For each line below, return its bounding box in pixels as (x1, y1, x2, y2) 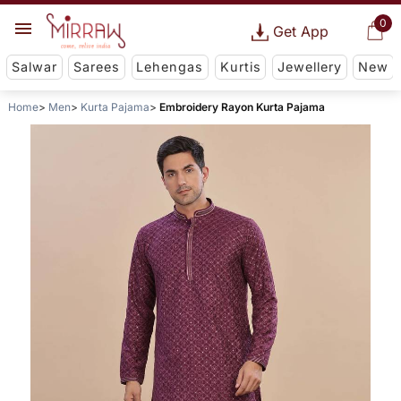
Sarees (73, 59, 121, 75)
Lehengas (136, 59, 204, 75)
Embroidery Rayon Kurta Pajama (158, 100, 325, 115)
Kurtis (219, 59, 261, 75)
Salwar (11, 59, 57, 75)
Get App (272, 22, 328, 40)
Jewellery (277, 59, 342, 75)
